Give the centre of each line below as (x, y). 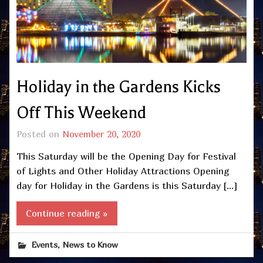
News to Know (91, 244)
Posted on (39, 134)
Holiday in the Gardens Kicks (119, 87)
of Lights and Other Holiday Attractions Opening (123, 171)
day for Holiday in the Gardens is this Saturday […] (127, 186)
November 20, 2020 (101, 134)
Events (45, 244)
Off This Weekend (81, 113)
